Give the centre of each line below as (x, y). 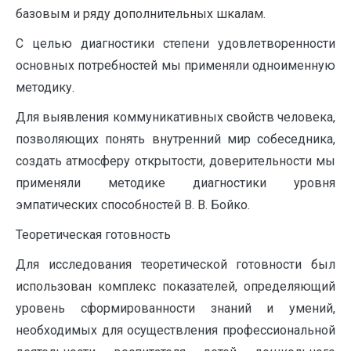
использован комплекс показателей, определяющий (175, 286)
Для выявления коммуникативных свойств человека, (175, 117)
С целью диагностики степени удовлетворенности (175, 43)
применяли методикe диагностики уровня (175, 183)
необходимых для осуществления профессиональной (175, 330)
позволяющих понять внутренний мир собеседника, (175, 139)
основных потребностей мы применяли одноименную (175, 65)
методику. (45, 87)
